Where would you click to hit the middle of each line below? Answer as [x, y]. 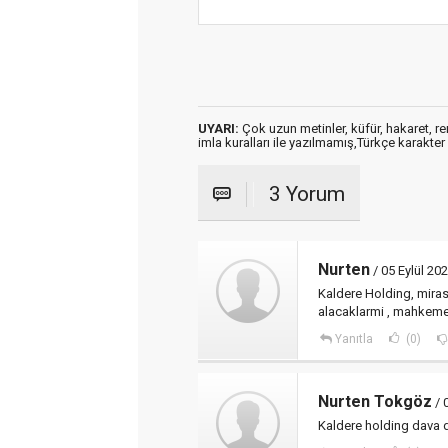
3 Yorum [307, 194]
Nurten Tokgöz [375, 401]
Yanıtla [353, 339]
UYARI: [218, 128]
